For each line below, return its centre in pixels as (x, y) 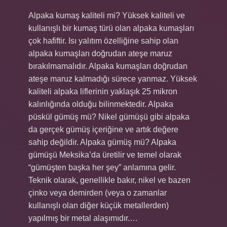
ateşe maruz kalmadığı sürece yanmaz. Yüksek (113, 79)
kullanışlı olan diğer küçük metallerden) (99, 205)
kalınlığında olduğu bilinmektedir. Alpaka (101, 104)
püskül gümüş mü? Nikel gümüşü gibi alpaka (109, 117)
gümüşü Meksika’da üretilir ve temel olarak (105, 155)
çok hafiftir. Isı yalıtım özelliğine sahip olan (103, 41)
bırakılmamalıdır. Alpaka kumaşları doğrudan (108, 66)
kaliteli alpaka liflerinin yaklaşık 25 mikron (103, 91)
